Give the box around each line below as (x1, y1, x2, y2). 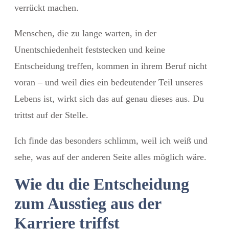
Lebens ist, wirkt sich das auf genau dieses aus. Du (14, 93, 204, 104)
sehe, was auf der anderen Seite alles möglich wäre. (14, 151, 207, 162)
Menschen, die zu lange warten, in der (14, 28, 156, 38)
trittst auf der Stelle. (14, 109, 88, 120)
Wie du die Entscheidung (14, 174, 189, 193)
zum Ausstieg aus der (14, 194, 161, 213)
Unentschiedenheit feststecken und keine (14, 44, 165, 55)
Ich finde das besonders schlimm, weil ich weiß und (14, 135, 208, 146)
